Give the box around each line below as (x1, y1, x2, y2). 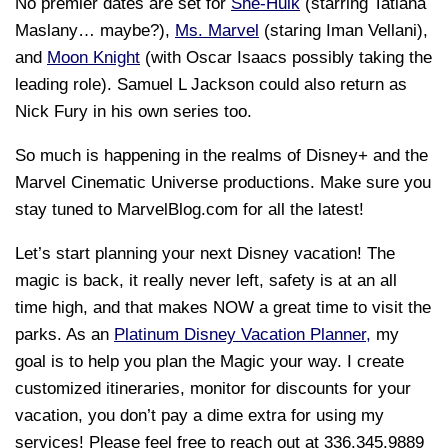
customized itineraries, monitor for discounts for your (15, 378, 411, 398)
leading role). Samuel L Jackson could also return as (15, 74, 407, 94)
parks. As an (15, 324, 114, 344)
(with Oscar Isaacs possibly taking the (140, 47, 432, 67)
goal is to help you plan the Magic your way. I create (15, 351, 404, 371)
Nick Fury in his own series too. (15, 101, 252, 121)
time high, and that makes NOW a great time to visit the (15, 297, 431, 317)
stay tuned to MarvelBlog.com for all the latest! (15, 199, 364, 219)
